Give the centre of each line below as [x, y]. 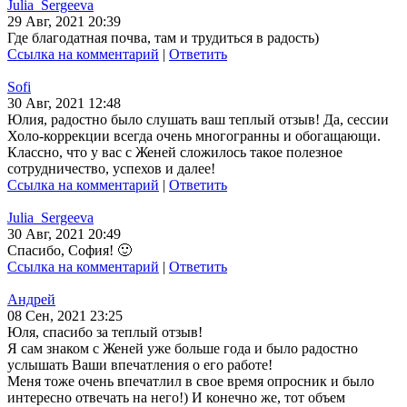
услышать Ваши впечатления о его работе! [140, 365]
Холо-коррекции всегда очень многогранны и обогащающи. [194, 136]
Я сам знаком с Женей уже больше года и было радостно [183, 349]
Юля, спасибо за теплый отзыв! [105, 333]
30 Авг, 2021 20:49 [64, 234]
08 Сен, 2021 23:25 [65, 316]
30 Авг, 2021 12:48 [64, 104]
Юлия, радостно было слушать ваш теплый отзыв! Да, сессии [198, 120]
